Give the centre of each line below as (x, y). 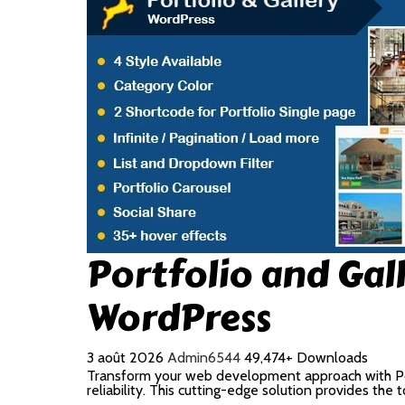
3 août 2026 (127, 358)
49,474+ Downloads (306, 358)
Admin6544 (206, 358)
